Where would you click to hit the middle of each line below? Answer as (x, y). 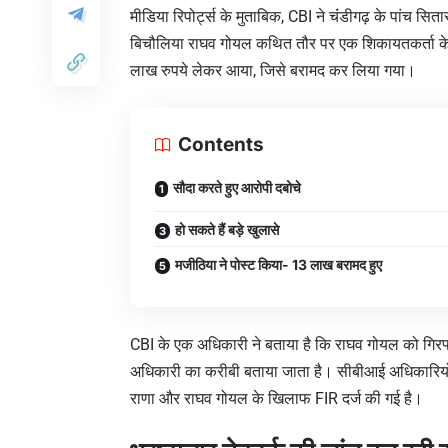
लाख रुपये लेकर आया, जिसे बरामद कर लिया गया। (273, 70)
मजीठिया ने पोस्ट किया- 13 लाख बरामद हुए (278, 264)
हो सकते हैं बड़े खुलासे (227, 229)
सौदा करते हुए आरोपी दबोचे (237, 187)
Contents (221, 144)
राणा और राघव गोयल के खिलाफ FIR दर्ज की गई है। (276, 398)
